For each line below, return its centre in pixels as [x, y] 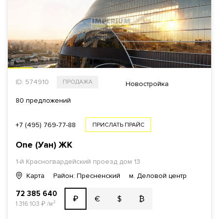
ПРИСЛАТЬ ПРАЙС [118, 125]
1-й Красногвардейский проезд [66, 162]
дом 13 [129, 162]
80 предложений [43, 100]
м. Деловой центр [158, 176]
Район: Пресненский [87, 176]
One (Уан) [37, 145]
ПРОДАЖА [77, 82]
